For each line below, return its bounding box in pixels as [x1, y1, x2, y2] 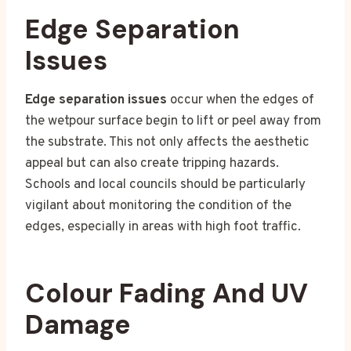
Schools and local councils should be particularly [25, 175, 306, 194]
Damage [25, 306, 131, 342]
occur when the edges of [167, 91, 314, 109]
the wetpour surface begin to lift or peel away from [25, 112, 321, 130]
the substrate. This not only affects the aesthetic [25, 133, 309, 151]
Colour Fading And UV [25, 275, 308, 311]
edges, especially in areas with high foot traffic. [25, 218, 301, 236]
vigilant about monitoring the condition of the [25, 197, 291, 215]
